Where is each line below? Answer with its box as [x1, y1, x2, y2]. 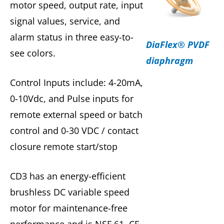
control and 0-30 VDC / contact [10, 124, 138, 137]
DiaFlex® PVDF [145, 38, 209, 51]
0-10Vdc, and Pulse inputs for [10, 92, 133, 105]
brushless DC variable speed [10, 186, 129, 198]
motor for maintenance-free [10, 202, 127, 214]
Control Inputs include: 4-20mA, [10, 76, 143, 89]
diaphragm [145, 54, 193, 67]
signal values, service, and [10, 15, 120, 27]
